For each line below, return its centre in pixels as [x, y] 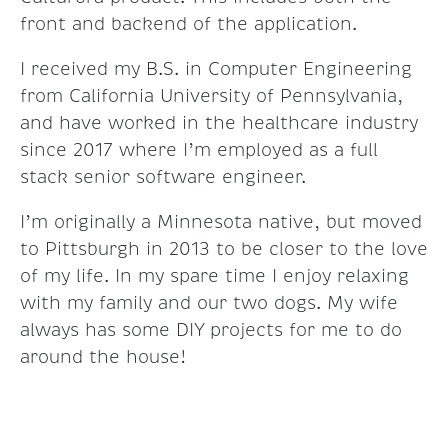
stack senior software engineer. [163, 177]
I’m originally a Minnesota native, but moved [221, 222]
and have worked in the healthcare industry [219, 123]
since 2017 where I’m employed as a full [199, 150]
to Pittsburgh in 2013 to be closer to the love [224, 249]
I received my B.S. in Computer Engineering [216, 69]
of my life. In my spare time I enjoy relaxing [214, 276]
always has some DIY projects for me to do [211, 330]
